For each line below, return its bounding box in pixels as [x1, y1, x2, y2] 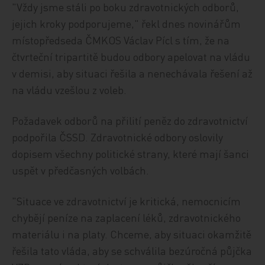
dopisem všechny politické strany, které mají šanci [12, 147, 250, 160]
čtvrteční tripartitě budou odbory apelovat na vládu [12, 50, 251, 63]
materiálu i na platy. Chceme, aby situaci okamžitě [12, 227, 252, 241]
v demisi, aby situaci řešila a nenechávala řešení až [12, 66, 253, 80]
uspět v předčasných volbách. [12, 163, 150, 177]
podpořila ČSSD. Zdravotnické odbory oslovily [12, 130, 224, 144]
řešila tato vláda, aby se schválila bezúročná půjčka [12, 244, 253, 257]
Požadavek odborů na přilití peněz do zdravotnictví [12, 114, 248, 127]
